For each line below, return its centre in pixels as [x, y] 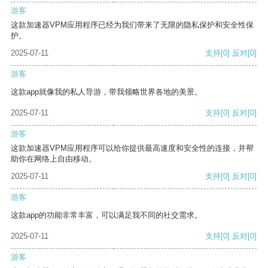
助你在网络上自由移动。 [54, 159]
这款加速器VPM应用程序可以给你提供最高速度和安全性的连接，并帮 [132, 148]
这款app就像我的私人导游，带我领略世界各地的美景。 [106, 92]
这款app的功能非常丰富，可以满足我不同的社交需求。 [106, 215]
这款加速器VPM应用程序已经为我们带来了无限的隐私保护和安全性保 [132, 25]
